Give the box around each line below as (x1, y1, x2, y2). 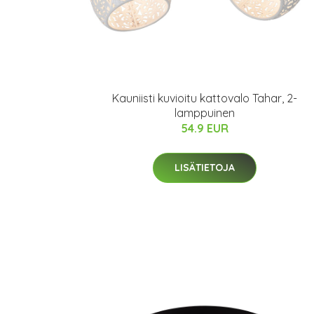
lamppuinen (175, 106, 235, 120)
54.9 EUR (181, 121, 228, 135)
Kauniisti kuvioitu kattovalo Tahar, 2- (112, 91, 297, 105)
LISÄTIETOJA (175, 161, 235, 174)
